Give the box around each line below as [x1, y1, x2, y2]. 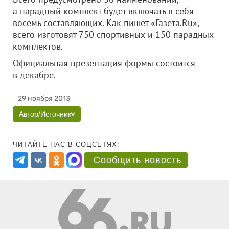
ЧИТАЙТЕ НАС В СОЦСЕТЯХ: [13, 141, 120, 148]
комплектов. [13, 40, 63, 52]
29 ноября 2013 [18, 94, 70, 103]
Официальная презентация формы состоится [13, 57, 195, 69]
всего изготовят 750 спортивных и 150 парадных [13, 29, 214, 40]
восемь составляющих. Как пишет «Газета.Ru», [13, 17, 199, 29]
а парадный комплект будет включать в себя [13, 5, 194, 17]
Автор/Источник [19, 110, 71, 118]
